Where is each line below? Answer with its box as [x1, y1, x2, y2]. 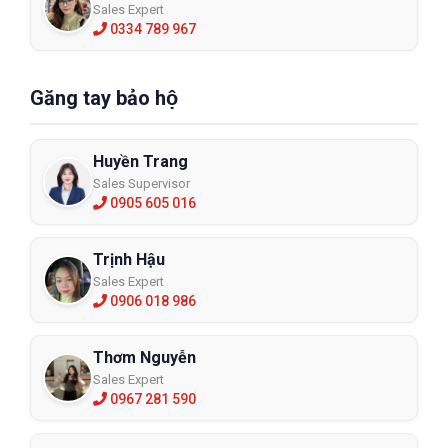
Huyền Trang [93, 152, 188, 172]
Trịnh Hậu [93, 250, 165, 270]
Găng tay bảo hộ [30, 86, 178, 111]
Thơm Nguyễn [93, 348, 196, 368]
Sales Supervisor [93, 176, 190, 192]
